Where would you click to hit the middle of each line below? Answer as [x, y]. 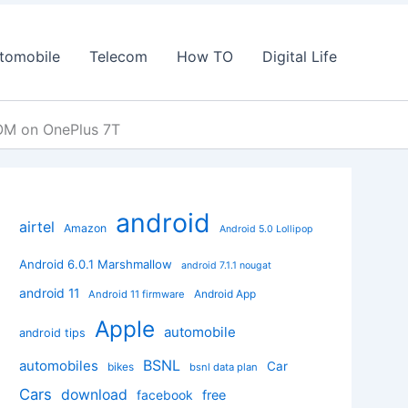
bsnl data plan [224, 367]
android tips [52, 332]
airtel [37, 226]
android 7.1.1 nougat [226, 265]
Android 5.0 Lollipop [266, 229]
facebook [165, 394]
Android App [225, 293]
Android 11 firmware [137, 294]
